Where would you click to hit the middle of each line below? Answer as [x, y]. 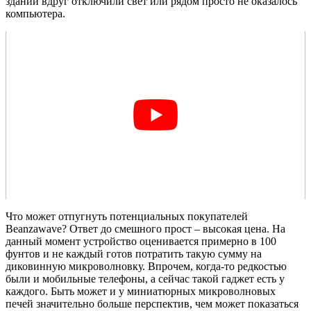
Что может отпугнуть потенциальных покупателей [127, 217]
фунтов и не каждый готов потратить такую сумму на [134, 254]
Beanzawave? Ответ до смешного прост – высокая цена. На [145, 229]
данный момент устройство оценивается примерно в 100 [141, 242]
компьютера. [35, 13]
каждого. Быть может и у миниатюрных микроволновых [141, 292]
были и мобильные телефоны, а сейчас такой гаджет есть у [145, 279]
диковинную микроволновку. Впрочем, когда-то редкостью [146, 267]
